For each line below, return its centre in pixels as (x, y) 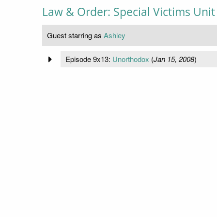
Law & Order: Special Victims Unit (129, 12)
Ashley (115, 35)
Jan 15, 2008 (174, 59)
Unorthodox (131, 59)
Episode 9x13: (89, 59)
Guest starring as (75, 35)
